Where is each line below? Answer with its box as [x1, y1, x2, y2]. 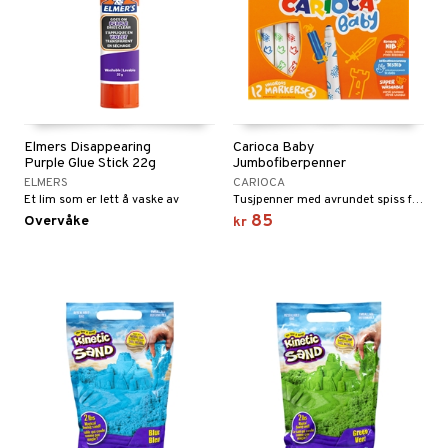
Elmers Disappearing [24, 139, 151, 156]
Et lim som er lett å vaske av [24, 192, 179, 208]
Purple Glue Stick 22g [24, 155, 156, 172]
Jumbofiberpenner [233, 155, 346, 172]
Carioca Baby [233, 139, 314, 156]
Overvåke [24, 213, 89, 230]
